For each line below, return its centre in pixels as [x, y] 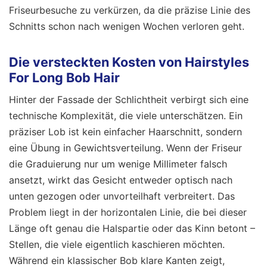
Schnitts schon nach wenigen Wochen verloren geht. [127, 27]
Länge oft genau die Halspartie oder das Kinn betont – [132, 228]
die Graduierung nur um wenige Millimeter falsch [118, 164]
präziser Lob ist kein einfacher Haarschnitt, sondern [125, 131]
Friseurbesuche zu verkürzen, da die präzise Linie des [130, 10]
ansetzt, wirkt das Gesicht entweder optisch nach [121, 180]
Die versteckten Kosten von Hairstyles [129, 62]
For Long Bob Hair [64, 77]
